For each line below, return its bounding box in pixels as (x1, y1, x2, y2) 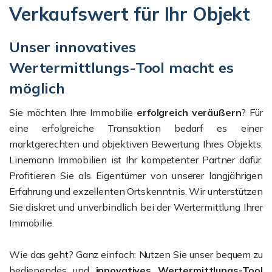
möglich (9, 79, 65, 97)
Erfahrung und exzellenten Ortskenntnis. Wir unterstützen (9, 185, 263, 197)
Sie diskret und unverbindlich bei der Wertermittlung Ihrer (9, 201, 263, 213)
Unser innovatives (9, 38, 136, 56)
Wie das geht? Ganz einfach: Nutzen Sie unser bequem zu (9, 248, 263, 260)
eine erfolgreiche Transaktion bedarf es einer (9, 122, 263, 134)
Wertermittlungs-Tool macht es (9, 58, 234, 76)
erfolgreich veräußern (137, 106, 242, 118)
